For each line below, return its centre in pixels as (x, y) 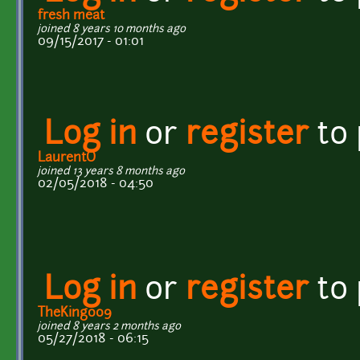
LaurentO (67, 158)
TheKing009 (75, 313)
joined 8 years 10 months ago (112, 29)
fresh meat (71, 16)
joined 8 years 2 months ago (109, 326)
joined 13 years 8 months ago (111, 171)
